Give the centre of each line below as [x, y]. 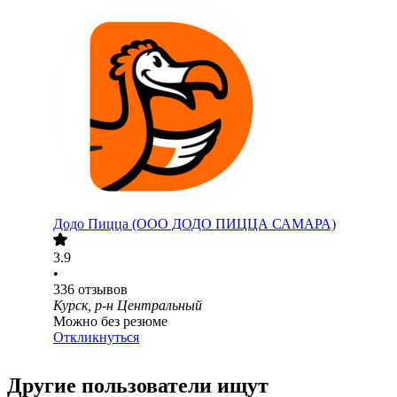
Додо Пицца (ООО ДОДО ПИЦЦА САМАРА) [195, 224]
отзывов [103, 290]
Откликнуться [96, 338]
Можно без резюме [110, 322]
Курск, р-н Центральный [128, 306]
